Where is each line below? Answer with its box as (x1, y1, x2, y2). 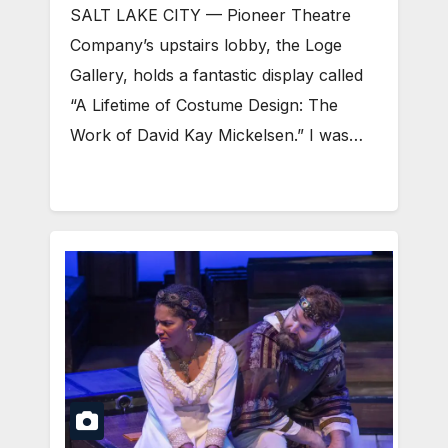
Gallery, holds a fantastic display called (70, 64, 363, 85)
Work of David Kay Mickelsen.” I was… (70, 124, 363, 145)
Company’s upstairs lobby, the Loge (70, 34, 342, 55)
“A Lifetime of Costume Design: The (70, 94, 338, 115)
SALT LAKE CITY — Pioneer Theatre (70, 4, 351, 25)
